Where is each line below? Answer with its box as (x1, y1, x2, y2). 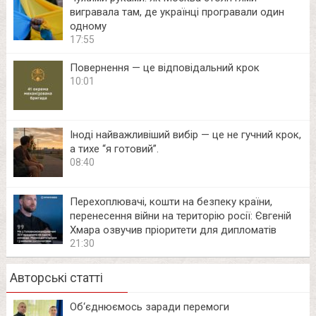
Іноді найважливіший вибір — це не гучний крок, (69, 128, 301, 141)
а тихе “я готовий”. (69, 142, 159, 155)
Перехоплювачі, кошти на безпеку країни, (69, 195, 272, 208)
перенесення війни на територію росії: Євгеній (69, 209, 291, 222)
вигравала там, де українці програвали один (69, 5, 284, 18)
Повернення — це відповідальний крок (69, 61, 260, 74)
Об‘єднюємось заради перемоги (69, 300, 229, 313)
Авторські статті (9, 269, 103, 285)
